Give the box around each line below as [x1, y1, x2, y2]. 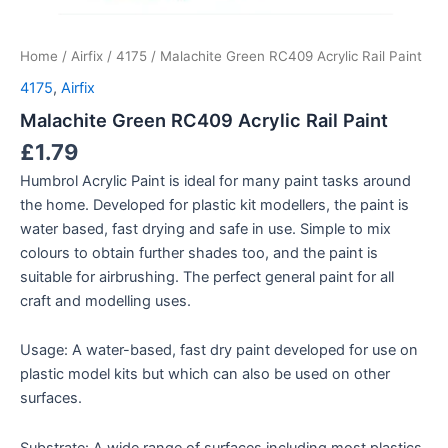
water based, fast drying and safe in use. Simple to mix [20, 219, 391, 238]
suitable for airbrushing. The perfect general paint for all [20, 267, 394, 286]
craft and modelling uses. [20, 291, 191, 310]
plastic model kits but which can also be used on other [20, 365, 390, 384]
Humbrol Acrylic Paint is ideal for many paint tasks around [20, 171, 411, 190]
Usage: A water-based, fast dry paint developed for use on [20, 341, 418, 360]
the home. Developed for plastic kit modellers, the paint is [20, 195, 409, 214]
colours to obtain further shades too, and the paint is [20, 243, 378, 262]
